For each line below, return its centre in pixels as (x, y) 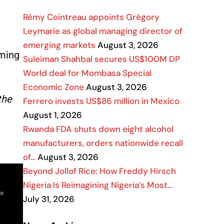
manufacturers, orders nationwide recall (103, 143)
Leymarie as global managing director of (103, 31)
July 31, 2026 (49, 199)
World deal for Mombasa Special (87, 73)
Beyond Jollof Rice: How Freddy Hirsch (99, 171)
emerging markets (59, 45)
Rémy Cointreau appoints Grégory (91, 17)
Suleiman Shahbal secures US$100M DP (101, 59)
